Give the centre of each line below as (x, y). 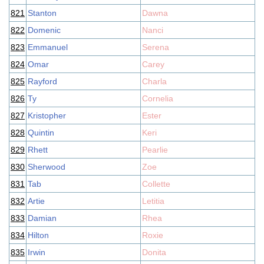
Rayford (42, 81)
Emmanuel (48, 47)
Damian (42, 218)
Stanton (42, 13)
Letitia (153, 201)
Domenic (44, 30)
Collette (156, 184)
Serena (156, 47)
